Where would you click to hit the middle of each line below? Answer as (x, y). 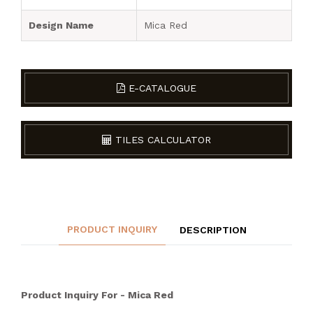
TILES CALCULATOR (161, 140)
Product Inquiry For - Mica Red (97, 295)
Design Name (61, 25)
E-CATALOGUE (161, 88)
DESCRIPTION (213, 230)
